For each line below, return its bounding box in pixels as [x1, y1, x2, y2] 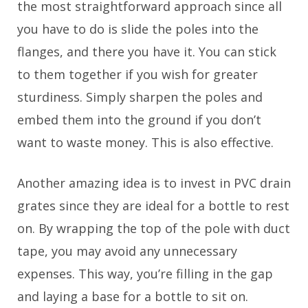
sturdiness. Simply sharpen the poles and [17, 88, 263, 105]
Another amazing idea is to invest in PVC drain [17, 174, 291, 191]
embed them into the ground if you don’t [17, 111, 261, 128]
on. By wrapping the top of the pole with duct [17, 219, 290, 236]
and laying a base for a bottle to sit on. [17, 287, 248, 305]
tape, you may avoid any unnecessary [17, 242, 237, 259]
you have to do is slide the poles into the [17, 20, 258, 37]
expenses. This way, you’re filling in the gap [17, 265, 273, 282]
